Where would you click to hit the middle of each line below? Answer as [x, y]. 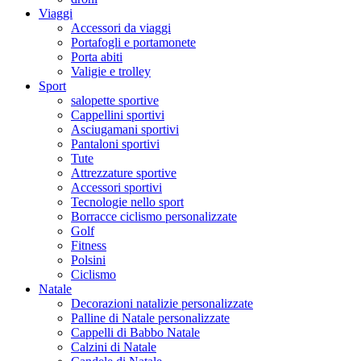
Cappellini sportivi [118, 114]
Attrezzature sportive [124, 172]
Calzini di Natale [114, 346]
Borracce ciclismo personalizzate [154, 216]
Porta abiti [97, 56]
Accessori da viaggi [121, 27]
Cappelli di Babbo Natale [135, 332]
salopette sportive [115, 100]
